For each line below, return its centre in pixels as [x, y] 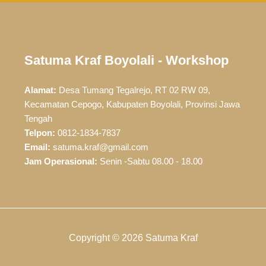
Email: [37, 147]
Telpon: [39, 132]
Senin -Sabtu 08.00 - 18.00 [150, 161]
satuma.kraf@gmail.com [99, 147]
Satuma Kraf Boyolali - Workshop [126, 60]
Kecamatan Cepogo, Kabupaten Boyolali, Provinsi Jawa [132, 104]
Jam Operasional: [61, 161]
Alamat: [40, 90]
